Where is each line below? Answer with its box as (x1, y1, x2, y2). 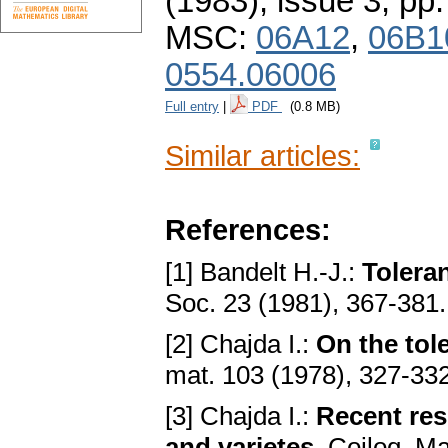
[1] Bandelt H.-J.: (165, 257, 362, 288)
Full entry (165, 99, 219, 115)
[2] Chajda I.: (165, 329, 316, 360)
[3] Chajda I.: (165, 401, 316, 432)
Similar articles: (165, 139, 360, 173)
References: (165, 213, 331, 247)
